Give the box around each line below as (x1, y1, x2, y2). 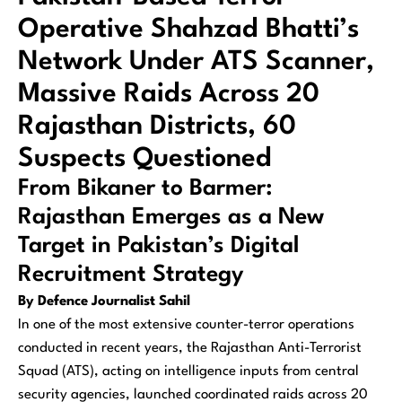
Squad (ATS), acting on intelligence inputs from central (18, 363, 359, 379)
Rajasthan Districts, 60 (18, 112, 296, 140)
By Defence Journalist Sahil (18, 293, 190, 309)
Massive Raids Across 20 (18, 80, 319, 108)
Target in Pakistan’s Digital (18, 234, 300, 258)
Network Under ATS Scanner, (18, 48, 374, 75)
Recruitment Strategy (18, 263, 244, 286)
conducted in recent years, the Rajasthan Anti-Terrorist (18, 340, 362, 355)
